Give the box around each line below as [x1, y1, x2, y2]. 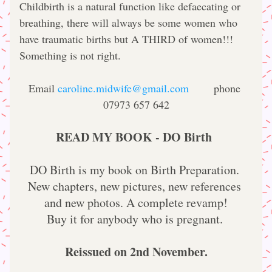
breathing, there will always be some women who [19, 15, 237, 30]
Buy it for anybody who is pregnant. [46, 211, 226, 227]
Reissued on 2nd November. [64, 243, 208, 260]
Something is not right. [19, 48, 121, 63]
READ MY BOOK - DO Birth [56, 128, 212, 146]
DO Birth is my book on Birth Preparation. [30, 161, 239, 178]
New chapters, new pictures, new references [28, 178, 241, 194]
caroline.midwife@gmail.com [58, 81, 189, 95]
